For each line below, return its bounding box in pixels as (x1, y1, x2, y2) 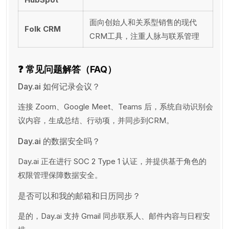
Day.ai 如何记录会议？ (18, 81, 100, 91)
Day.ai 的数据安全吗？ (18, 135, 100, 146)
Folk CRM (25, 24, 61, 34)
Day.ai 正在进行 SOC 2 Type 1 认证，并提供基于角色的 (18, 156, 207, 166)
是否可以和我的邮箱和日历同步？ (18, 190, 141, 201)
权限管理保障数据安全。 (18, 170, 102, 180)
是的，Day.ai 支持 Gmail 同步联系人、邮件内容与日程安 (18, 211, 210, 221)
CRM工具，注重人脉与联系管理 (89, 31, 199, 41)
